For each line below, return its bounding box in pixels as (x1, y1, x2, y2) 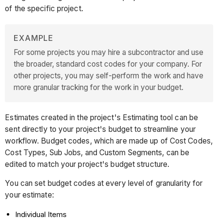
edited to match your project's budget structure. (5, 159, 170, 169)
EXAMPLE (14, 33, 54, 43)
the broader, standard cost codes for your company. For (14, 59, 202, 69)
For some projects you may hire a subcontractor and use (14, 47, 204, 57)
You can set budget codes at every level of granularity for (5, 179, 203, 188)
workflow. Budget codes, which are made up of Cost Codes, (5, 136, 213, 145)
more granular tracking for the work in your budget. (14, 82, 184, 92)
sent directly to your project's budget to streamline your (5, 124, 196, 134)
